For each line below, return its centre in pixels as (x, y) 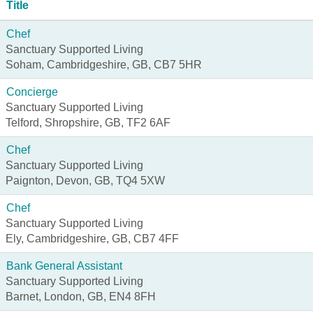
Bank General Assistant (64, 266)
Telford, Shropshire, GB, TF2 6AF (88, 123)
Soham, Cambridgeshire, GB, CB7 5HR (104, 65)
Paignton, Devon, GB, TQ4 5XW (85, 181)
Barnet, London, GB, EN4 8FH (81, 297)
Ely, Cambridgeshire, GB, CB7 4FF (92, 239)
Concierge (32, 92)
